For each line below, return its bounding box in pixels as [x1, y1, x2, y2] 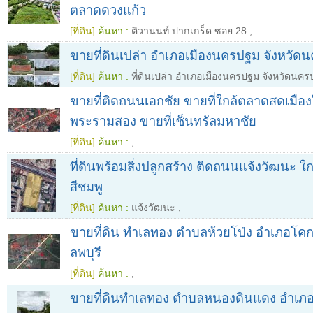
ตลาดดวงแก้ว [70, 3, 146, 18]
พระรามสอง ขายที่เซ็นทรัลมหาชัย [70, 114, 256, 129]
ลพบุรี [70, 245, 101, 261]
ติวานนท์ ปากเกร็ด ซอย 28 [131, 25, 247, 37]
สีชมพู [70, 180, 103, 195]
